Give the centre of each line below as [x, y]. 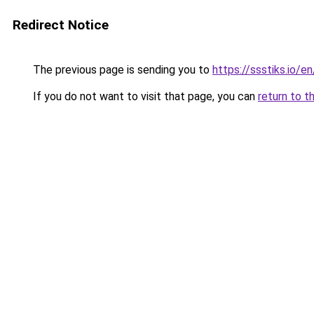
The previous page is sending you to [121, 70]
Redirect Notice [61, 25]
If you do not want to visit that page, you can [144, 96]
